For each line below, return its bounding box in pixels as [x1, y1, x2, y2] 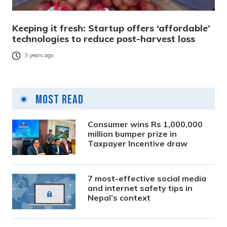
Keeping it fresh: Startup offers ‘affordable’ [12, 22, 210, 34]
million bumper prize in [88, 128, 177, 139]
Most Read [33, 92, 84, 107]
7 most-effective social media [88, 173, 207, 183]
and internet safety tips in [88, 182, 193, 193]
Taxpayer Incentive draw [88, 138, 188, 148]
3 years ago [24, 52, 54, 59]
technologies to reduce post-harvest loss [12, 32, 195, 45]
